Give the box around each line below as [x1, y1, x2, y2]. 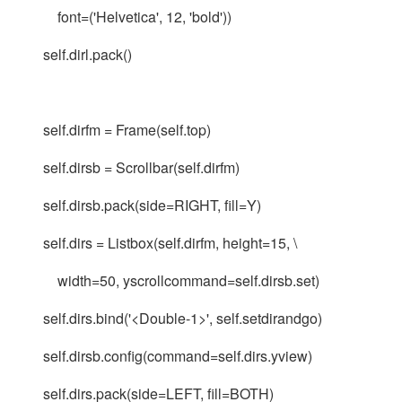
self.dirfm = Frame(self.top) [18, 119, 211, 140]
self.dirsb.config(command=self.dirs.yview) [18, 345, 312, 366]
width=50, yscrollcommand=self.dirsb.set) [18, 270, 319, 291]
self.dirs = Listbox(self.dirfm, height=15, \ [18, 232, 297, 253]
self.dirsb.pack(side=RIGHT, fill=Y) [18, 195, 261, 215]
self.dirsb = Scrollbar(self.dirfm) [18, 157, 240, 178]
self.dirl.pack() [18, 44, 132, 65]
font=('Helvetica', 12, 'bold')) [18, 6, 232, 27]
